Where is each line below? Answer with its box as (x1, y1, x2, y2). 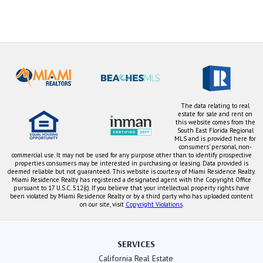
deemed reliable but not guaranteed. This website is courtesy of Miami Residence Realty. (8, 167, 255, 176)
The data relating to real (181, 102, 250, 110)
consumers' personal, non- (178, 143, 252, 151)
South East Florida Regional (177, 126, 254, 135)
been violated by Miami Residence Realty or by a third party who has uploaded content (10, 192, 253, 201)
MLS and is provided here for (174, 134, 257, 143)
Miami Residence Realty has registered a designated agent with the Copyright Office (12, 176, 251, 184)
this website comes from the (175, 118, 255, 127)
